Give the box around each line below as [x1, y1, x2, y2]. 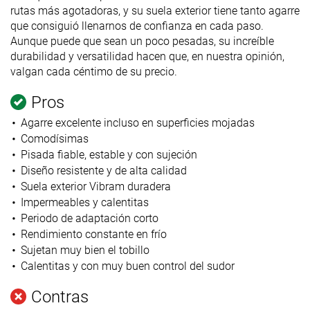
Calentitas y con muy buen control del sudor [20, 259, 235, 273]
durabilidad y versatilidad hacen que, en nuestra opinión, [10, 49, 284, 63]
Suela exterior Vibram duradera [20, 179, 171, 193]
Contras [31, 286, 89, 307]
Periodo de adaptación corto [20, 211, 158, 225]
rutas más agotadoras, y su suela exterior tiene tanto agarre [10, 3, 300, 17]
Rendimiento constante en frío [20, 227, 167, 241]
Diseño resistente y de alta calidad [20, 163, 187, 177]
